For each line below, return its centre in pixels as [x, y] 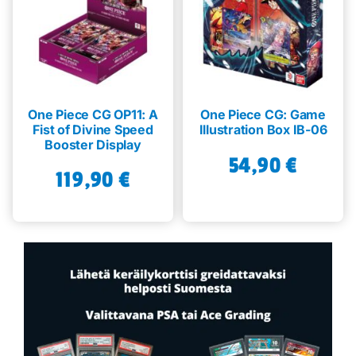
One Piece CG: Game [263, 114]
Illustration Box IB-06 [263, 129]
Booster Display [93, 144]
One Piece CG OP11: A [93, 114]
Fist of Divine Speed [93, 129]
